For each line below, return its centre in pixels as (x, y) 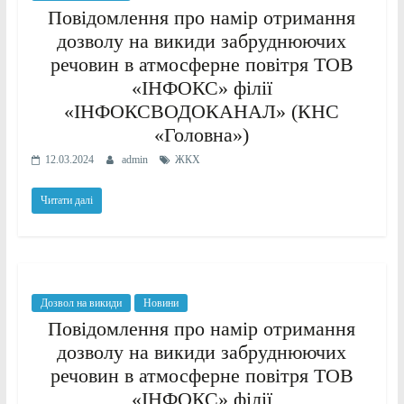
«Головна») (202, 134)
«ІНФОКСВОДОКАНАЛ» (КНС (202, 111)
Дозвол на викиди (81, 303)
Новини (161, 303)
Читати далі (66, 200)
